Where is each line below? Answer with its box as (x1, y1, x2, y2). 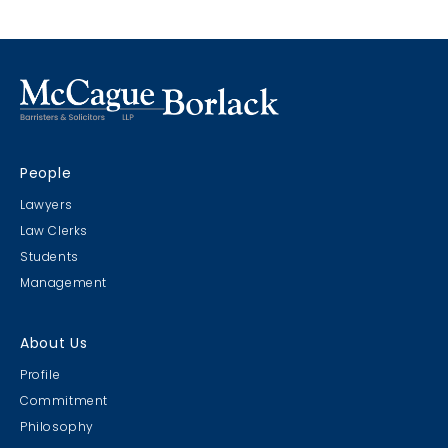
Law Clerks (20, 221, 88, 239)
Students (20, 247, 79, 265)
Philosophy (20, 417, 94, 435)
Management (20, 273, 107, 291)
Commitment (20, 391, 108, 409)
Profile (20, 365, 61, 383)
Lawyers (20, 195, 73, 213)
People (20, 162, 72, 183)
